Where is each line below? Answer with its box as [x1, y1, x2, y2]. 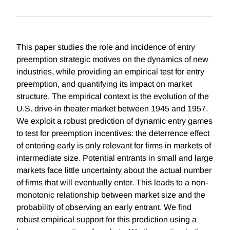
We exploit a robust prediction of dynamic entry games [16, 117, 213, 126]
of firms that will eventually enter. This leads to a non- [16, 178, 208, 187]
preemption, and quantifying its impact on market [16, 80, 192, 89]
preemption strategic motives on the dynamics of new [16, 55, 208, 64]
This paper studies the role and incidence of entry [16, 43, 195, 52]
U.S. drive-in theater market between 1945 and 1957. [16, 104, 208, 113]
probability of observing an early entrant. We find [16, 203, 191, 212]
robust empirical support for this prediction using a [16, 215, 197, 224]
